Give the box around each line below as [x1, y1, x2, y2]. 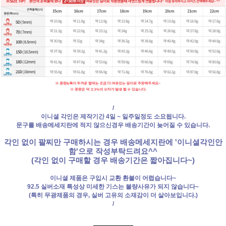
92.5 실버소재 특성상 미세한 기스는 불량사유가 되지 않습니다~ [27, 183, 199, 191]
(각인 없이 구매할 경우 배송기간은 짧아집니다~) [31, 156, 195, 165]
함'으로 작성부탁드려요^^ [69, 147, 157, 156]
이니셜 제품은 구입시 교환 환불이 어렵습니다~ [50, 175, 176, 182]
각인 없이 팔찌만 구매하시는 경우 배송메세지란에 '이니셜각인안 [4, 138, 222, 147]
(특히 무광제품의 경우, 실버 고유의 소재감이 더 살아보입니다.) [28, 192, 198, 199]
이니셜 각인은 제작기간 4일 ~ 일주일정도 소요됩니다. [40, 113, 186, 121]
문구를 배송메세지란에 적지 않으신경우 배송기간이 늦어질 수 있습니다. [16, 122, 210, 129]
